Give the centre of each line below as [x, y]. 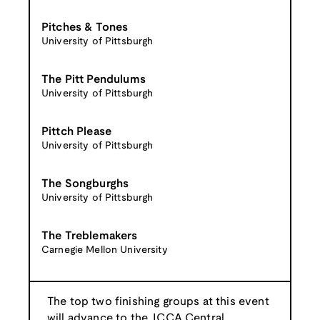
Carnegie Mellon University [105, 250]
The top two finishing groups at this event [158, 301]
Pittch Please [77, 131]
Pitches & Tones [85, 27]
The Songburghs [85, 184]
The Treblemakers [90, 236]
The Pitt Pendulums [94, 79]
